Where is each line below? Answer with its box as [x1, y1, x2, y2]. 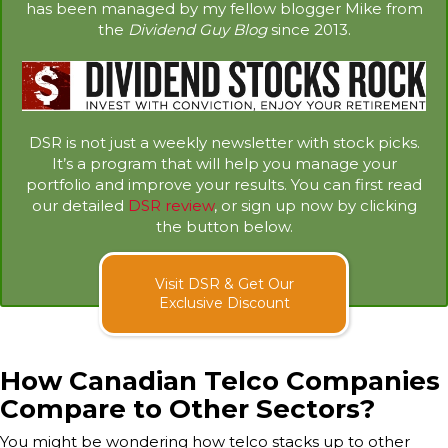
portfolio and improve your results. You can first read [26, 175, 422, 195]
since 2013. [266, 19, 351, 39]
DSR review [127, 196, 214, 216]
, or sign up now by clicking [213, 196, 417, 216]
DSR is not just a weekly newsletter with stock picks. [28, 133, 420, 153]
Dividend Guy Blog [127, 19, 267, 39]
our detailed [31, 196, 128, 216]
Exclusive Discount [158, 294, 290, 313]
